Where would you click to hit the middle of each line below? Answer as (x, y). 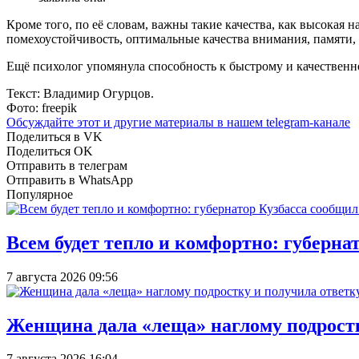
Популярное (40, 194)
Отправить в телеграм (67, 165)
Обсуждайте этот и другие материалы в (117, 122)
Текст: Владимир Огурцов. (80, 93)
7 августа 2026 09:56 (62, 276)
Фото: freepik (42, 107)
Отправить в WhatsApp (70, 179)
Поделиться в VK (54, 136)
